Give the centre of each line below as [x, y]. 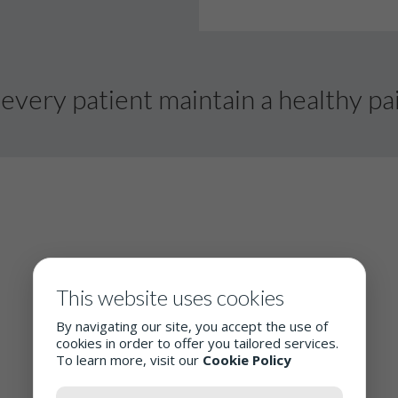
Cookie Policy [247, 360]
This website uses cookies [170, 297]
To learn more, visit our [129, 360]
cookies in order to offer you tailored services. [197, 343]
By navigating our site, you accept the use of [191, 326]
